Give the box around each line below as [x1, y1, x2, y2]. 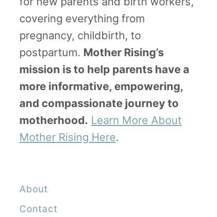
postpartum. [19, 46, 83, 59]
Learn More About [91, 113, 182, 126]
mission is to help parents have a [19, 62, 189, 76]
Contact [19, 202, 58, 215]
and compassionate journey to [19, 96, 179, 109]
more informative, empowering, [19, 79, 183, 93]
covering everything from [19, 12, 145, 25]
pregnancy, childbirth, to [19, 29, 141, 42]
